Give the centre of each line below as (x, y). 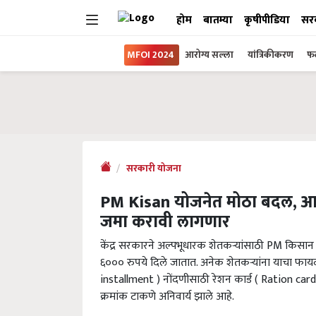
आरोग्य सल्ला (209, 55)
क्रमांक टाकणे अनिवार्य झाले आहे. (167, 297)
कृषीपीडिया (267, 20)
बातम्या (218, 20)
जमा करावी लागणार (165, 222)
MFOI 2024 (151, 55)
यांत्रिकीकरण (272, 55)
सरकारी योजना (154, 169)
